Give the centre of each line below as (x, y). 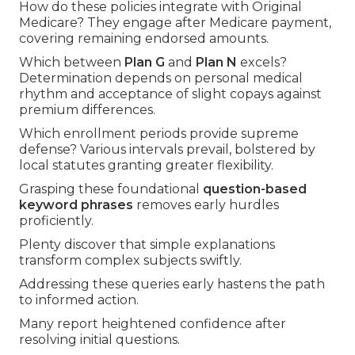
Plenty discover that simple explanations (147, 245)
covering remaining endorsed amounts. (144, 39)
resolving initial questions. (99, 340)
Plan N (216, 63)
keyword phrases (76, 205)
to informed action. (79, 300)
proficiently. (56, 221)
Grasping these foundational (111, 189)
